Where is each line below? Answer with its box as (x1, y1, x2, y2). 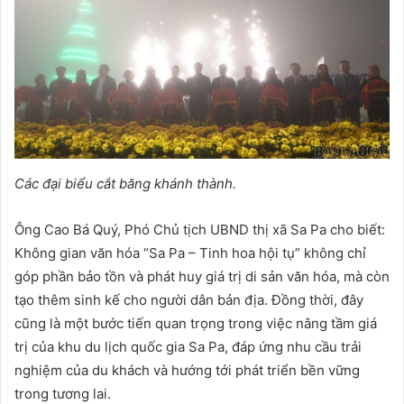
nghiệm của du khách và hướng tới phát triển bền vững (14, 362, 360, 379)
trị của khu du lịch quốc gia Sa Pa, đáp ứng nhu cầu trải (14, 338, 362, 355)
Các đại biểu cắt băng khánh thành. (14, 175, 236, 192)
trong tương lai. (14, 385, 111, 402)
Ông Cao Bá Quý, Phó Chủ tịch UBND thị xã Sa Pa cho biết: (14, 221, 385, 238)
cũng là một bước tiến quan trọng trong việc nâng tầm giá (14, 315, 377, 332)
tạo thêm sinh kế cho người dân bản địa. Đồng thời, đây (14, 291, 363, 308)
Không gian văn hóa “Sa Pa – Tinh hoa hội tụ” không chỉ (14, 244, 366, 262)
